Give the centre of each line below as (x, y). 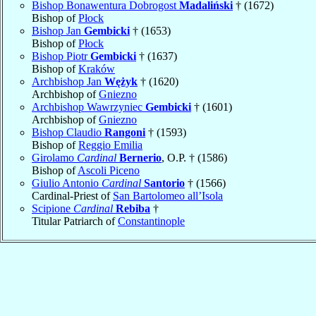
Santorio (164, 183)
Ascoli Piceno (109, 170)
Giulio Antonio (67, 183)
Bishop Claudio (68, 132)
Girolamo (54, 157)
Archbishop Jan (68, 81)
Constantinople (151, 221)
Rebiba (133, 208)
